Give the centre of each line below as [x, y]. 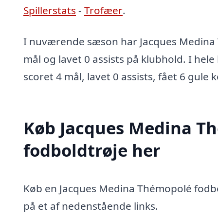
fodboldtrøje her [92, 150]
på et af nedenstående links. [91, 206]
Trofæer [103, 10]
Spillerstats [50, 10]
